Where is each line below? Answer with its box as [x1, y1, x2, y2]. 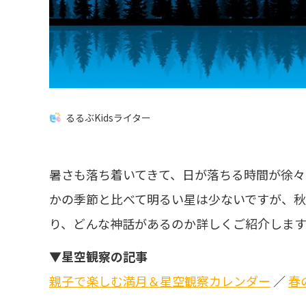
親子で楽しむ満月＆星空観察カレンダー [49, 271, 270, 290]
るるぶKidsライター [66, 110, 151, 124]
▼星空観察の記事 [49, 247, 148, 265]
